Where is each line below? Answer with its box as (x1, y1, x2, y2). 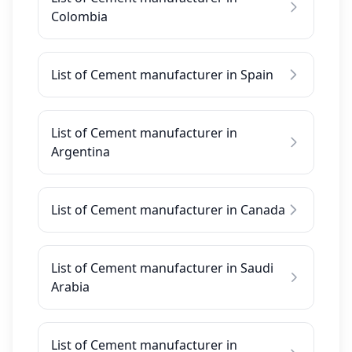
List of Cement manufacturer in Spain (51, 66, 273, 83)
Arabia (51, 278, 90, 295)
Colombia (51, 8, 108, 25)
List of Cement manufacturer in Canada (51, 201, 285, 218)
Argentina (51, 143, 110, 160)
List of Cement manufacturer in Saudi (51, 259, 273, 277)
